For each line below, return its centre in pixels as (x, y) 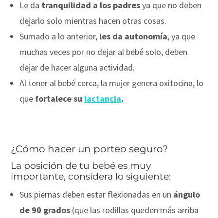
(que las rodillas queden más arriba (135, 210)
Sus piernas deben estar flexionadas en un (97, 194)
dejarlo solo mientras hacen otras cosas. (93, 20)
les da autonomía (134, 36)
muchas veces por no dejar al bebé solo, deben (104, 52)
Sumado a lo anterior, (60, 36)
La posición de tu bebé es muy (81, 165)
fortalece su (59, 98)
